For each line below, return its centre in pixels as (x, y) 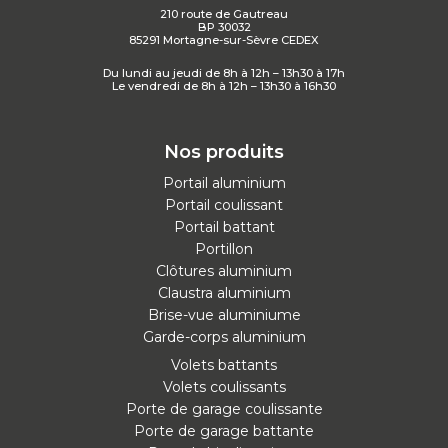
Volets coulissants (224, 387)
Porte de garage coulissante (224, 409)
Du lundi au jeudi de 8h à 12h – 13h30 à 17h (224, 73)
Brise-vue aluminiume (224, 315)
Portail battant (224, 227)
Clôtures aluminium (224, 271)
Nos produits (224, 152)
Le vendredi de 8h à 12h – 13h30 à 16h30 (224, 86)
